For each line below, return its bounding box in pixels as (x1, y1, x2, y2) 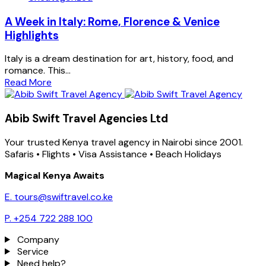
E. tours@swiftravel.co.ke (5, 190, 113, 203)
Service (17, 245, 49, 258)
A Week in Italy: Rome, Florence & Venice (5, 14, 220, 29)
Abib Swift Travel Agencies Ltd (5, 111, 168, 126)
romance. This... (5, 64, 71, 77)
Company (17, 233, 59, 246)
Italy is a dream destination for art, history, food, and (5, 52, 233, 65)
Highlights (5, 27, 59, 43)
